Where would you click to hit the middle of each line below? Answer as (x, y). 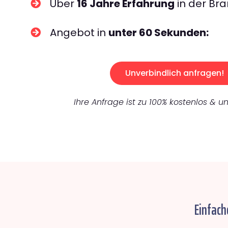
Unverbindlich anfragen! (174, 73)
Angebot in (79, 33)
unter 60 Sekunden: (159, 33)
